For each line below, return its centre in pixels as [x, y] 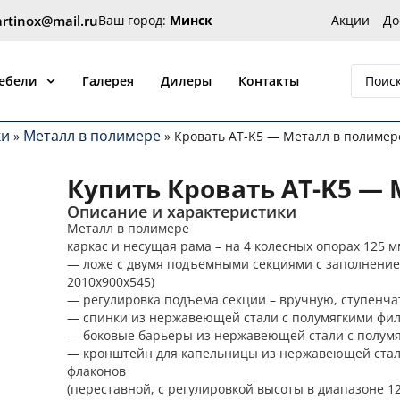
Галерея [108, 81]
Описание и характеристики [182, 212]
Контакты [269, 81]
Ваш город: [133, 20]
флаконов [97, 371]
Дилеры [187, 81]
